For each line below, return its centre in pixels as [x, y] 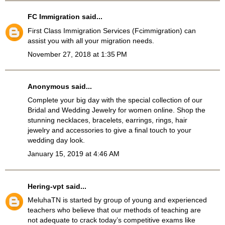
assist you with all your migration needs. [91, 40]
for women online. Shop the [161, 110]
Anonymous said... [60, 87]
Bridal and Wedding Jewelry [72, 110]
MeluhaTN [44, 200]
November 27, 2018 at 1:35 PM [77, 54]
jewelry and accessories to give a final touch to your [109, 130]
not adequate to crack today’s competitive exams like [111, 220]
